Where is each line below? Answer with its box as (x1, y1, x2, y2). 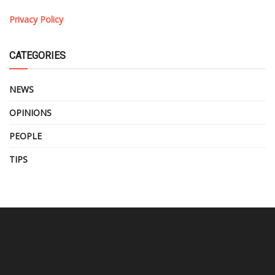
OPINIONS (9, 107, 52, 118)
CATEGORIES (9, 50, 66, 61)
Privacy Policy (9, 14, 63, 25)
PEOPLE (9, 130, 42, 142)
